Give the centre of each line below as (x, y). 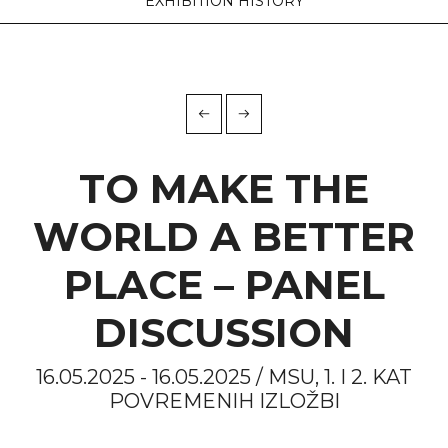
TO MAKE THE (224, 188)
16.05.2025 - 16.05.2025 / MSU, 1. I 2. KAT (224, 377)
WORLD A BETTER (224, 236)
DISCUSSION (224, 332)
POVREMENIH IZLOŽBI (224, 401)
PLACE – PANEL (224, 284)
